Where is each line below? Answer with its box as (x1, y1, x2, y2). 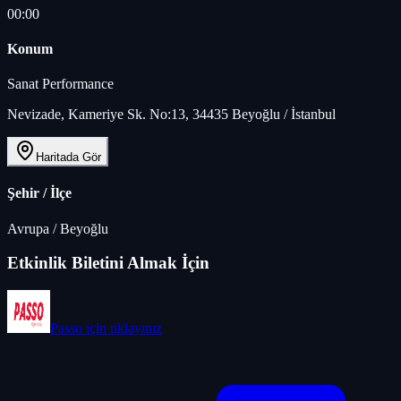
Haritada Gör (36, 150, 101, 165)
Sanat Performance (7, 76, 114, 92)
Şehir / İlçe (7, 185, 72, 201)
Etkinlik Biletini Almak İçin (7, 253, 209, 273)
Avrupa (7, 220, 49, 236)
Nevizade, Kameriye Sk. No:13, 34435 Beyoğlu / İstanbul (7, 107, 336, 123)
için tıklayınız (82, 320, 162, 337)
